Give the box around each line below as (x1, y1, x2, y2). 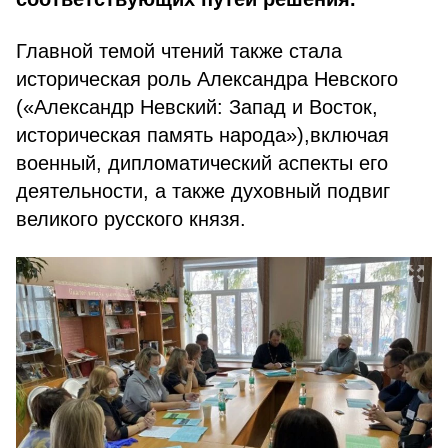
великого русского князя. (16, 208, 246, 230)
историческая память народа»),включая (16, 124, 389, 146)
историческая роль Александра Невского (16, 68, 398, 90)
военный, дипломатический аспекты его (16, 152, 388, 174)
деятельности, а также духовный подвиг (16, 180, 390, 202)
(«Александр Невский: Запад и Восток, (16, 96, 378, 118)
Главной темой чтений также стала (16, 40, 342, 62)
